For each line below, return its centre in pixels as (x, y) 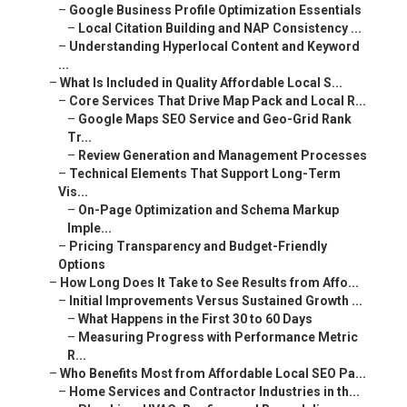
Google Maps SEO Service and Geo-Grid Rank (215, 119)
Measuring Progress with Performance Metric (218, 338)
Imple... (89, 228)
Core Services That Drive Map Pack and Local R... (218, 101)
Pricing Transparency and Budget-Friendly (198, 247)
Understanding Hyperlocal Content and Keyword (214, 47)
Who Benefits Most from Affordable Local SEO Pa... (213, 374)
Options (82, 265)
